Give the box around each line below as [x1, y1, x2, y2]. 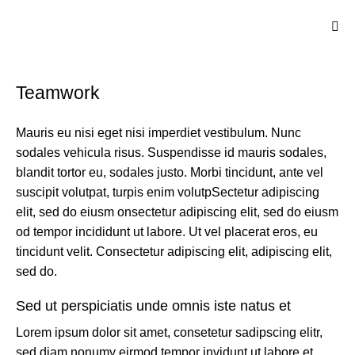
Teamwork [16, 82, 100, 103]
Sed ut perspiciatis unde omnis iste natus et [16, 297, 291, 314]
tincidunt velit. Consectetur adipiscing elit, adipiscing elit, [16, 244, 332, 258]
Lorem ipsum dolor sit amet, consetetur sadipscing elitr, [16, 325, 323, 339]
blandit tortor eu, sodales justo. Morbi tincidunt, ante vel [16, 165, 323, 179]
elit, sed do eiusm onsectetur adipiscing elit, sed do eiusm [16, 204, 338, 219]
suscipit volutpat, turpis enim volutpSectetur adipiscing [16, 185, 319, 199]
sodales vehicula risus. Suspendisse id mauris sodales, [16, 145, 326, 159]
